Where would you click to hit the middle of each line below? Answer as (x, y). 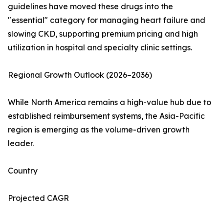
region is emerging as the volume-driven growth (99, 130)
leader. (21, 143)
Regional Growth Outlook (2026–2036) (80, 75)
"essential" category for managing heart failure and (107, 20)
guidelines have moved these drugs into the (90, 7)
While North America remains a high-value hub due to (109, 102)
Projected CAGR (38, 198)
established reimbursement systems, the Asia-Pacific (106, 116)
